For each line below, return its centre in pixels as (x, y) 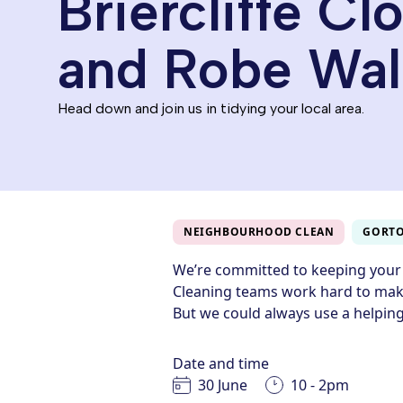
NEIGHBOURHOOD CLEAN (259, 232)
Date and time (221, 363)
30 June (223, 385)
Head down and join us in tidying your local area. (211, 108)
